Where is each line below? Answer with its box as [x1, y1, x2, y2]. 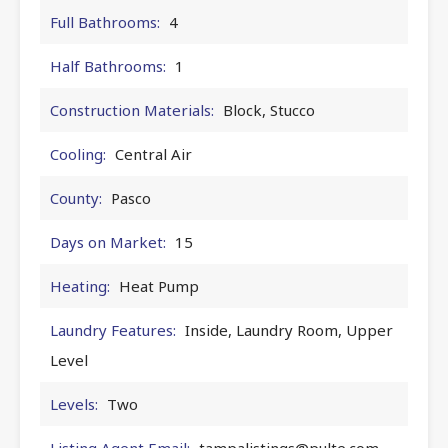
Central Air [115, 143, 192, 164]
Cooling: [50, 143, 106, 164]
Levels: [50, 393, 98, 414]
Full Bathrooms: [50, 11, 160, 32]
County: [50, 187, 102, 208]
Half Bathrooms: [50, 55, 166, 76]
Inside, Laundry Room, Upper [185, 319, 393, 340]
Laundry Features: [50, 319, 176, 340]
